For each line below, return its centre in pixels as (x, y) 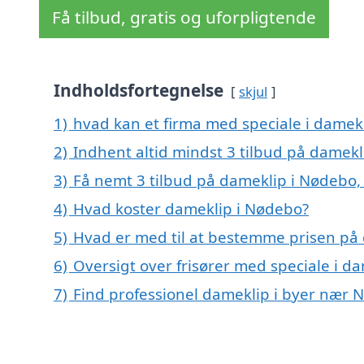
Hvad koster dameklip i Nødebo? (191, 209)
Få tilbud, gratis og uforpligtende (184, 17)
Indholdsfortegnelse (139, 91)
